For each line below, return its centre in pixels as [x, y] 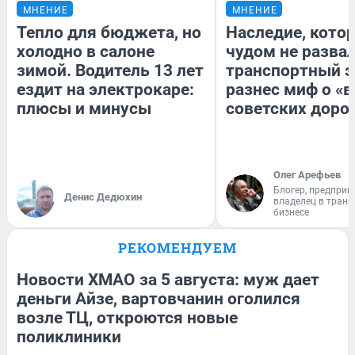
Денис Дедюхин [103, 197]
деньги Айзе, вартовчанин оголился [158, 298]
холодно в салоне [86, 51]
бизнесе [291, 212]
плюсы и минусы [84, 108]
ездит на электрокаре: [105, 89]
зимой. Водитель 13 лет [110, 70]
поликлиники [69, 336]
